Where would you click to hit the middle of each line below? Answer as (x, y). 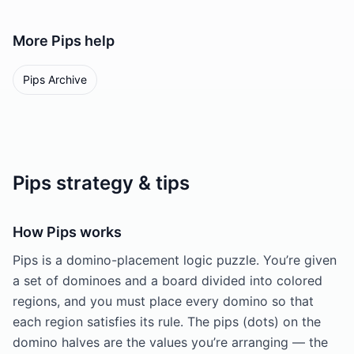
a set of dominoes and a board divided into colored (168, 281)
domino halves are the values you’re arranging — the (170, 342)
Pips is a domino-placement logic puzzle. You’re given (175, 260)
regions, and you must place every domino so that (163, 301)
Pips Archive (55, 79)
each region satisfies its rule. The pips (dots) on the (167, 322)
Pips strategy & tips (101, 183)
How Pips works (67, 232)
